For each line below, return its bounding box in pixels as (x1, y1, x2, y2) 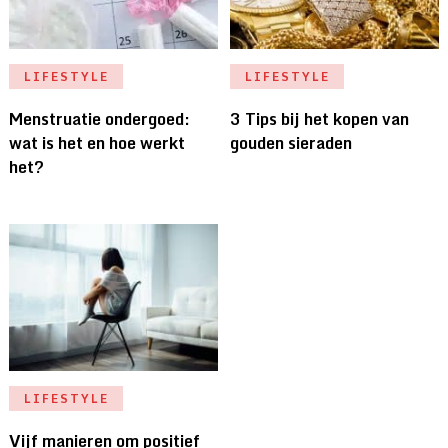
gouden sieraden (230, 130, 353, 157)
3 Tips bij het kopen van (230, 106, 410, 133)
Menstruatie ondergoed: (8, 106, 190, 133)
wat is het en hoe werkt (8, 130, 185, 157)
